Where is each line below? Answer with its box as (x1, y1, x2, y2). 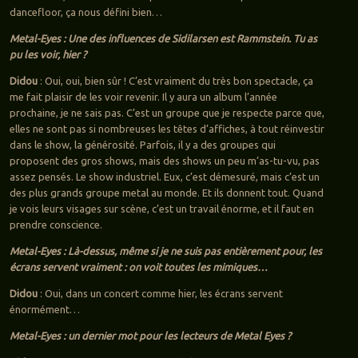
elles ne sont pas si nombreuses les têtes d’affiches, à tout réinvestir (9, 122, 324, 134)
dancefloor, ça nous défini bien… (9, 6, 162, 18)
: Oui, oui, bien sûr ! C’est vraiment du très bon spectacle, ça (39, 74, 313, 86)
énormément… (9, 303, 80, 315)
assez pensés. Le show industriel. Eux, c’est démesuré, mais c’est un (9, 170, 320, 182)
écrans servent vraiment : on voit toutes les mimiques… (9, 261, 268, 272)
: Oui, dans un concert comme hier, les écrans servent (39, 287, 283, 299)
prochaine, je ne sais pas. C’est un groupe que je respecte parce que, (9, 106, 324, 118)
